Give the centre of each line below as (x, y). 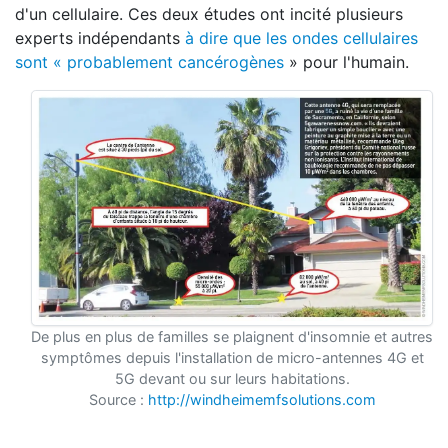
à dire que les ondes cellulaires (301, 38)
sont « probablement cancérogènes (149, 62)
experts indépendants (100, 38)
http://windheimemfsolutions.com (261, 399)
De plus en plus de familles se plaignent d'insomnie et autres (232, 336)
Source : (118, 399)
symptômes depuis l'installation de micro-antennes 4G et (232, 357)
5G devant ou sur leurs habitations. (232, 378)
